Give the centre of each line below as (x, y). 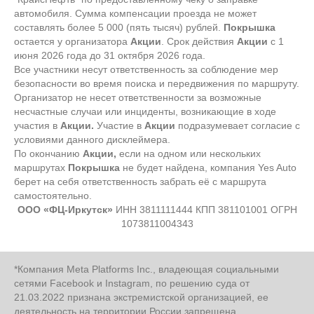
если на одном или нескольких (189, 153)
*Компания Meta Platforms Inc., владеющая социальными (146, 269)
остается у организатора (72, 41)
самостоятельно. (53, 195)
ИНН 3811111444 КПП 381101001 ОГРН (205, 209)
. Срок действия (199, 41)
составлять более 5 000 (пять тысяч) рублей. (119, 27)
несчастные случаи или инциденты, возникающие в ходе (145, 111)
